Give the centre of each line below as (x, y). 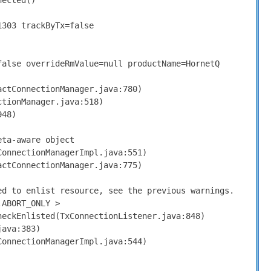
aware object (45, 140)
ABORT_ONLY (28, 203)
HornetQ (203, 64)
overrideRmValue (60, 64)
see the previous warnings (166, 191)
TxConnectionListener (108, 216)
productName (152, 64)
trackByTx (41, 25)
